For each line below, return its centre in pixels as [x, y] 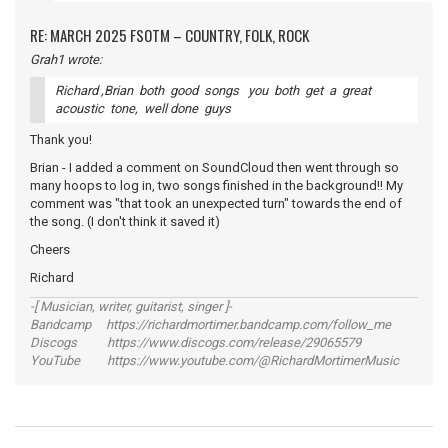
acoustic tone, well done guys [143, 108]
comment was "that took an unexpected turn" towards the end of [216, 203]
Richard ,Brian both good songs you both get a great [214, 90]
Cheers [50, 249]
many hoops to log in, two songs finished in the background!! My [216, 185]
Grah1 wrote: [66, 59]
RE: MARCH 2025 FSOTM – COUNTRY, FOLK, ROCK [169, 35]
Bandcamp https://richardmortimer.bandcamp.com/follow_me [210, 324]
